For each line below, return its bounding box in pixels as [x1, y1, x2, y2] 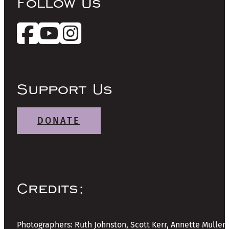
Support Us [17, 79, 112, 99]
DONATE [37, 115, 80, 127]
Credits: [17, 178, 84, 198]
